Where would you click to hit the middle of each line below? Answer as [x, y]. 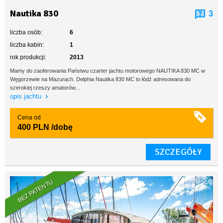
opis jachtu [27, 96]
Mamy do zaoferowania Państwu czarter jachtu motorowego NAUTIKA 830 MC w [108, 71]
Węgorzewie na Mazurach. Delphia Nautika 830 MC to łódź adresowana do [100, 79]
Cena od [29, 117]
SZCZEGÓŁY [178, 152]
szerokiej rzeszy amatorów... [45, 88]
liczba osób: [26, 32]
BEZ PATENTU [36, 191]
